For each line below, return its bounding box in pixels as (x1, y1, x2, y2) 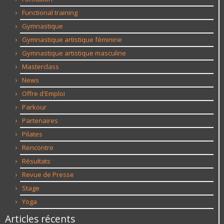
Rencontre (22, 143, 53, 152)
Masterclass (22, 62, 59, 71)
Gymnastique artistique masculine (22, 48, 126, 58)
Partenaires (22, 116, 58, 125)
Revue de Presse (22, 170, 74, 179)
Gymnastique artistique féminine (22, 35, 122, 44)
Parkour (22, 102, 46, 112)
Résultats (22, 156, 50, 166)
